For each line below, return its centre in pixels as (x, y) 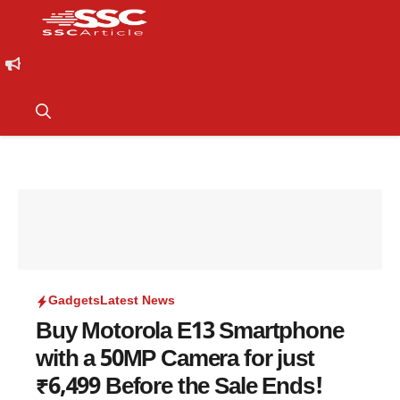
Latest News (137, 301)
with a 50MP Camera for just (175, 361)
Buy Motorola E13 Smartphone (190, 333)
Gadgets (74, 301)
